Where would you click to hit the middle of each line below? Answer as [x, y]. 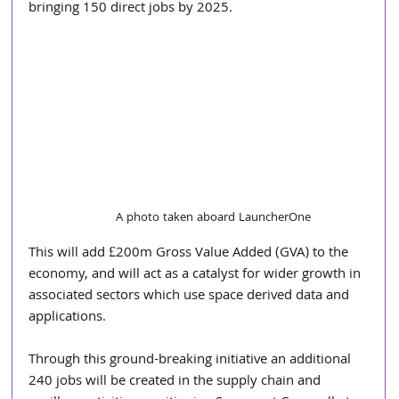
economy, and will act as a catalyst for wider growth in [197, 275]
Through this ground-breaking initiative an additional [192, 360]
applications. [68, 318]
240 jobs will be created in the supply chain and [177, 382]
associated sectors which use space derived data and [191, 296]
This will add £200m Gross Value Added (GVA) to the [191, 253]
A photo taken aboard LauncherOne [213, 218]
